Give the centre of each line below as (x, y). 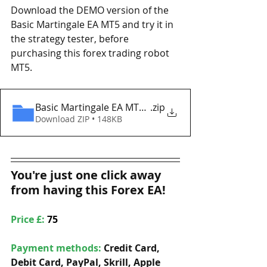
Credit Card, (133, 248)
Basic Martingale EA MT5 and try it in (93, 24)
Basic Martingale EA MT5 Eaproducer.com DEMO (144, 107)
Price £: (29, 219)
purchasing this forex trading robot (91, 53)
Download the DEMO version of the (91, 10)
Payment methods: (57, 248)
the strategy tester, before (71, 39)
